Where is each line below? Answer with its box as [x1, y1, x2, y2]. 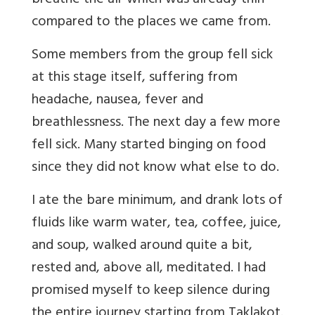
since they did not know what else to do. [32, 155, 279, 182]
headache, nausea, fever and [32, 88, 203, 115]
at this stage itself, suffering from [32, 65, 238, 92]
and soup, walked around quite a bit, [32, 233, 252, 260]
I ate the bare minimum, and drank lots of [32, 188, 283, 215]
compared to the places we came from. [32, 10, 271, 37]
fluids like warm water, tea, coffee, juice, [32, 211, 281, 238]
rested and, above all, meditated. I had [32, 256, 266, 283]
